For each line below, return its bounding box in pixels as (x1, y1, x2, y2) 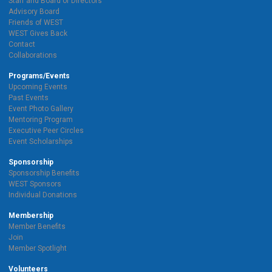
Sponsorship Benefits (8, 168, 80, 177)
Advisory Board (8, 7, 59, 16)
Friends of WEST (8, 18, 63, 27)
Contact (8, 39, 35, 49)
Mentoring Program (8, 115, 73, 124)
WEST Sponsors (8, 179, 61, 188)
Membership (8, 211, 53, 220)
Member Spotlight (8, 243, 67, 253)
